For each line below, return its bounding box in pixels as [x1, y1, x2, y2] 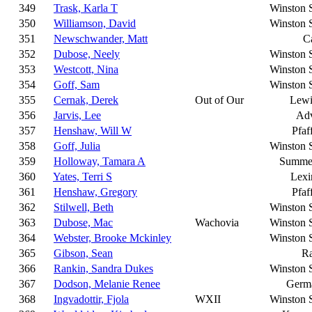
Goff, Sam [54, 79, 100, 91]
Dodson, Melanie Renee [54, 278, 160, 290]
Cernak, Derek [54, 94, 118, 106]
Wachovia [195, 217, 239, 228]
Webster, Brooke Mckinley [54, 232, 171, 244]
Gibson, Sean [54, 247, 113, 259]
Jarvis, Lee [54, 109, 101, 121]
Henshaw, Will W [54, 125, 132, 136]
